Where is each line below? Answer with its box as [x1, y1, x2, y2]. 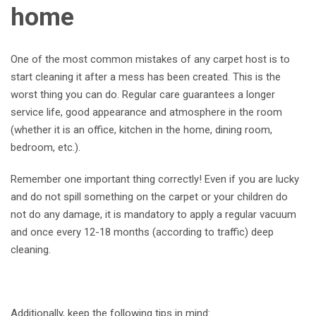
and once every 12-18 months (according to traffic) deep [11, 226, 274, 239]
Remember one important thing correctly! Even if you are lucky [11, 173, 299, 186]
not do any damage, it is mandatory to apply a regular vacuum [11, 208, 296, 221]
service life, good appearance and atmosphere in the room [11, 106, 282, 119]
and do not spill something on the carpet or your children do [11, 190, 288, 204]
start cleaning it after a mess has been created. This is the [11, 71, 281, 84]
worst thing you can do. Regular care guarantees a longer [11, 88, 275, 102]
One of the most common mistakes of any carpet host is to [11, 53, 290, 66]
